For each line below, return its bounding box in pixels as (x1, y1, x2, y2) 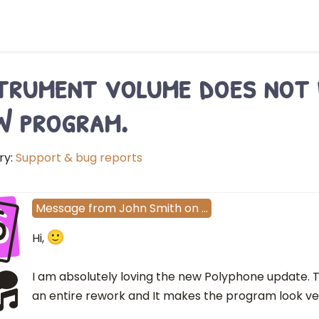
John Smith (119, 200, 182, 217)
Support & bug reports (16, 150, 142, 166)
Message (36, 200, 85, 217)
